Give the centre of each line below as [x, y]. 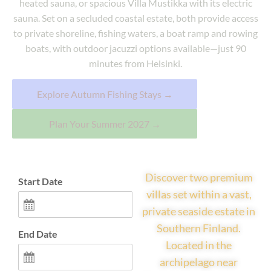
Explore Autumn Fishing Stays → [105, 94]
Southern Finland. [199, 228]
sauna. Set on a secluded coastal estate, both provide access [135, 18]
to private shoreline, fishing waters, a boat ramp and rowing [135, 33]
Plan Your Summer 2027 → [105, 124]
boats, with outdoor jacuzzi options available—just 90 [135, 48]
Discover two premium [199, 178]
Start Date [41, 181]
